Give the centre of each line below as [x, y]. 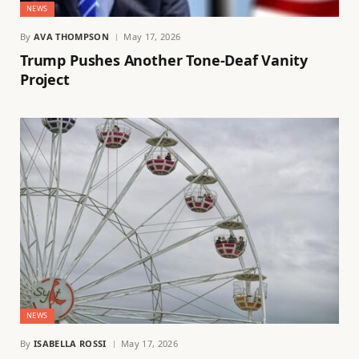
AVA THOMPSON [71, 36]
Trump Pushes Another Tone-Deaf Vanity [164, 60]
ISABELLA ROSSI [70, 343]
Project [45, 79]
